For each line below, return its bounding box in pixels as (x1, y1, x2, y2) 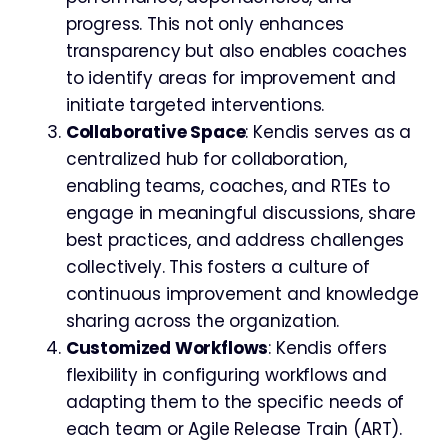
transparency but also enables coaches (65, 38, 407, 63)
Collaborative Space (65, 119, 246, 144)
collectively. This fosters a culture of (65, 254, 371, 279)
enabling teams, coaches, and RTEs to (65, 173, 390, 198)
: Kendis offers (268, 335, 387, 360)
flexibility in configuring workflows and (65, 362, 387, 387)
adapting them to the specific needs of (65, 389, 405, 414)
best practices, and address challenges (65, 227, 405, 252)
